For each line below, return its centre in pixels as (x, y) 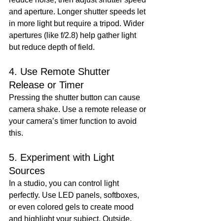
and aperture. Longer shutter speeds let (78, 12)
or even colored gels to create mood (72, 207)
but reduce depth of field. (52, 47)
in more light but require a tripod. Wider (77, 24)
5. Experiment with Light (63, 158)
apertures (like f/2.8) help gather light (74, 36)
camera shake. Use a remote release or (78, 110)
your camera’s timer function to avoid (74, 121)
